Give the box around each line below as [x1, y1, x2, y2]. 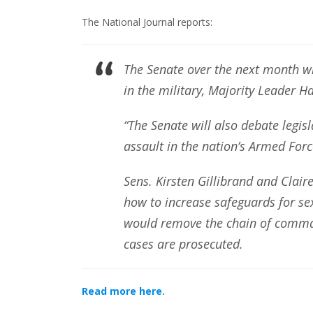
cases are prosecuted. [124, 235, 243, 252]
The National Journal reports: [82, 15, 212, 29]
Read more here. [82, 284, 165, 298]
